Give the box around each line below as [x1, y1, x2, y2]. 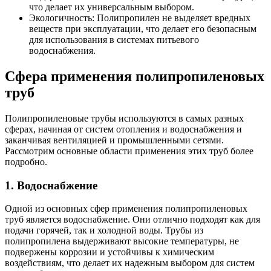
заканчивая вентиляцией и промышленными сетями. [5, 134, 224, 145]
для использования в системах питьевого [29, 34, 199, 45]
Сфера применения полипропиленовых [5, 68, 264, 84]
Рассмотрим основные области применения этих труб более [5, 145, 253, 156]
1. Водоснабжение [5, 178, 97, 192]
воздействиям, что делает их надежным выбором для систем [5, 258, 255, 269]
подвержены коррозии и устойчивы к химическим [5, 247, 214, 258]
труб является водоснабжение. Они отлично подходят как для [5, 214, 260, 225]
